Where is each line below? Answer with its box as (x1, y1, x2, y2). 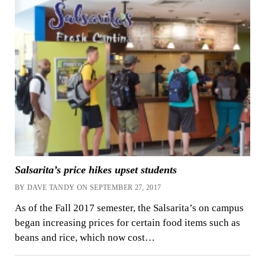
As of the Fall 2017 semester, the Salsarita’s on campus (14, 202, 244, 214)
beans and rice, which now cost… (14, 231, 155, 243)
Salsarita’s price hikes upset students (14, 163, 177, 176)
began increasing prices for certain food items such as (14, 216, 240, 228)
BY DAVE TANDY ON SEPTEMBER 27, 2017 (14, 183, 161, 192)
